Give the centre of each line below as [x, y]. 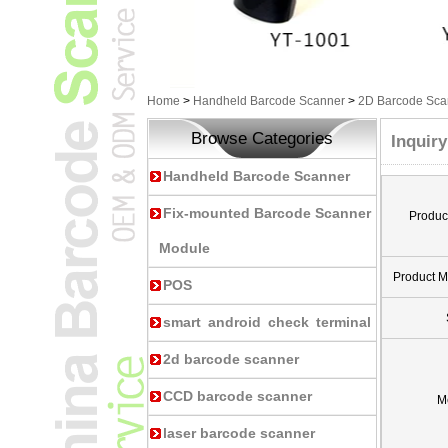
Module [184, 248]
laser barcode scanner [239, 433]
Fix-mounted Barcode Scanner [267, 213]
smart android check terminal [267, 322]
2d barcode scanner [231, 359]
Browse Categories [262, 138]
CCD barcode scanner [237, 396]
